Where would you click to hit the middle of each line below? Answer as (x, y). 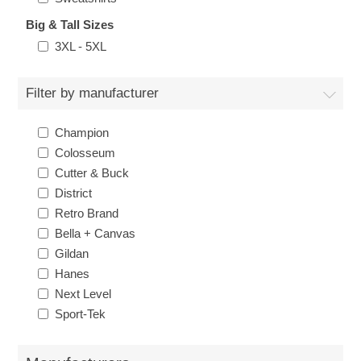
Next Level (83, 294)
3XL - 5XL (81, 46)
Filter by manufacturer (93, 93)
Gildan (72, 253)
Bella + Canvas (95, 233)
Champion (82, 133)
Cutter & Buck (92, 173)
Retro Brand (87, 213)
